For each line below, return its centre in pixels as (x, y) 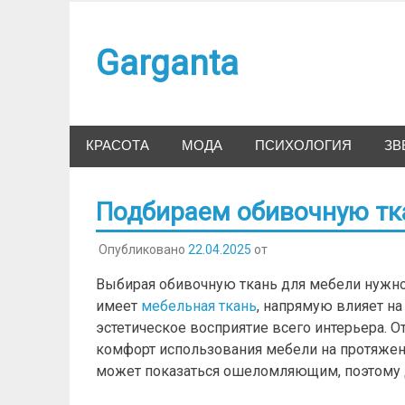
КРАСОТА (118, 146)
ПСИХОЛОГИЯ (303, 146)
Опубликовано (143, 249)
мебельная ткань (198, 306)
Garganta (167, 63)
